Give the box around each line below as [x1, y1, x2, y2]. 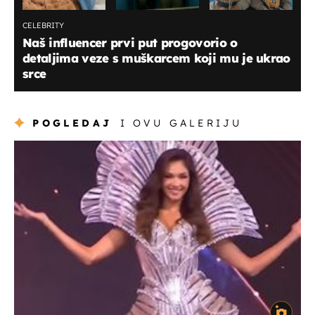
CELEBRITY [22, 20, 64, 30]
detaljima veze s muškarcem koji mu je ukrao [22, 50, 290, 65]
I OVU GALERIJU [120, 116, 243, 129]
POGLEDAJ [32, 116, 112, 129]
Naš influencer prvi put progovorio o [22, 34, 238, 50]
